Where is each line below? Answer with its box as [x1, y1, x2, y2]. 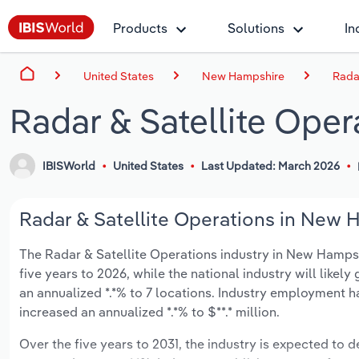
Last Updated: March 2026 [200, 159, 340, 174]
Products [113, 20, 167, 36]
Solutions [228, 20, 284, 36]
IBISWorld [42, 159, 96, 174]
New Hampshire [202, 68, 284, 83]
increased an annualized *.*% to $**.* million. [19, 304, 280, 321]
